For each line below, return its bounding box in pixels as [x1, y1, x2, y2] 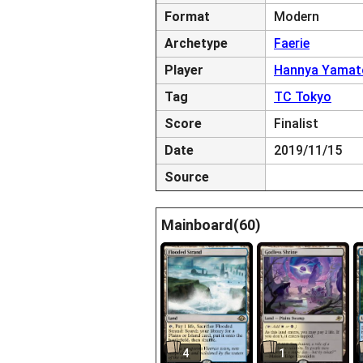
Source [164, 169, 209, 185]
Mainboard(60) [161, 216, 261, 233]
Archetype [164, 36, 228, 51]
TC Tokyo [274, 89, 331, 105]
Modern [274, 9, 319, 24]
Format [164, 9, 210, 24]
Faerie [274, 36, 310, 51]
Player [164, 62, 203, 78]
